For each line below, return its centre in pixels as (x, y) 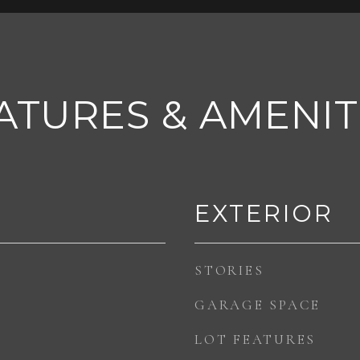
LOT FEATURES (255, 340)
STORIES (229, 270)
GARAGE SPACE (258, 305)
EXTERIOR (264, 213)
